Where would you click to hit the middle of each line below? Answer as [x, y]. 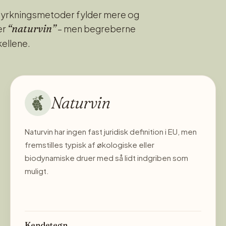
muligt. [37, 171]
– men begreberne [96, 28]
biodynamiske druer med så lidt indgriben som [106, 157]
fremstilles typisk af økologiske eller [90, 144]
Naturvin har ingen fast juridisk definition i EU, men [111, 131]
